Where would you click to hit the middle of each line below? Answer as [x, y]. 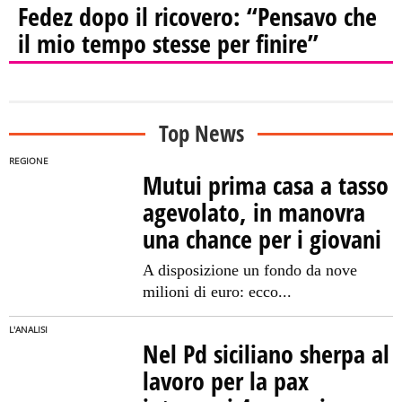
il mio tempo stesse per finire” [168, 43]
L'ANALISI [28, 329]
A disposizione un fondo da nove [250, 270]
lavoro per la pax [226, 380]
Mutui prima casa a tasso [266, 184]
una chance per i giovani [262, 238]
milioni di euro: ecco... [218, 291]
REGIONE [29, 161]
